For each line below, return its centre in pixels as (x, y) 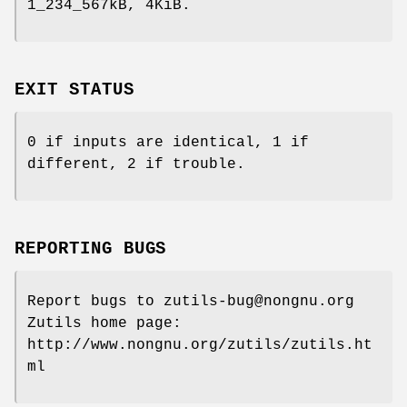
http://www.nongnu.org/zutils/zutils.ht (200, 345)
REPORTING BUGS (91, 248)
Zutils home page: (104, 323)
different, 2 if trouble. (136, 165)
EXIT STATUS (74, 90)
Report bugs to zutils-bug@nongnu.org (191, 301)
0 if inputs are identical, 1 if (168, 143)
